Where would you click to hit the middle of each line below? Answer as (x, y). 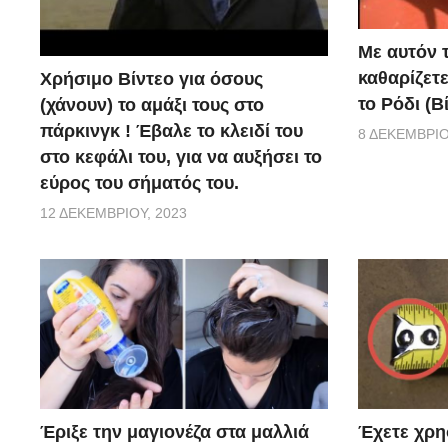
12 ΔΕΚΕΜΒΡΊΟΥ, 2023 (113, 213)
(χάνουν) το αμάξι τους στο (152, 105)
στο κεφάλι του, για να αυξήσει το (181, 157)
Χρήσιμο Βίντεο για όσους (151, 79)
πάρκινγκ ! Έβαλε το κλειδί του (171, 131)
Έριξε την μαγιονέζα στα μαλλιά (174, 432)
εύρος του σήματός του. (139, 183)
